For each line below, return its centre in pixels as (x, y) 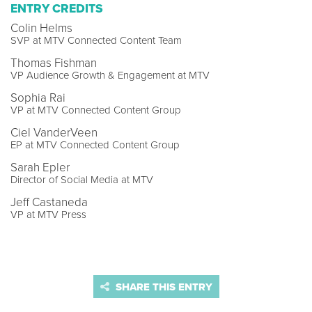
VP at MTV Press (48, 214)
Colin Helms (41, 28)
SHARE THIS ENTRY (162, 287)
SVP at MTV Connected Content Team (96, 40)
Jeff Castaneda (49, 202)
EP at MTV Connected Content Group (95, 145)
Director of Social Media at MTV (82, 179)
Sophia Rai (38, 97)
